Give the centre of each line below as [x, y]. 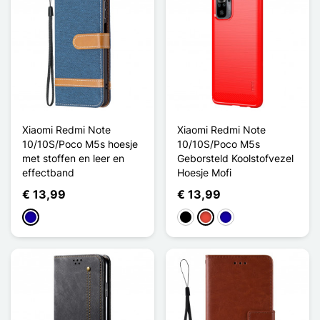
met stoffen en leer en [73, 158]
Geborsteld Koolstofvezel [235, 158]
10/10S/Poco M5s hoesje [80, 144]
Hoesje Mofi [204, 172]
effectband [48, 172]
